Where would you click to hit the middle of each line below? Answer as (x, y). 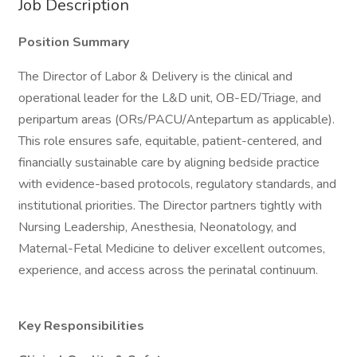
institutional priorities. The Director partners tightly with (170, 206)
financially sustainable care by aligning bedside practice (169, 163)
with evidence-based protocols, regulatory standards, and (177, 184)
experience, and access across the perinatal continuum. (168, 270)
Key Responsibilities (81, 326)
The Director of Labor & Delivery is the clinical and (155, 76)
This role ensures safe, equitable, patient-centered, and (170, 141)
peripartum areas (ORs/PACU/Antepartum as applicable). (177, 120)
